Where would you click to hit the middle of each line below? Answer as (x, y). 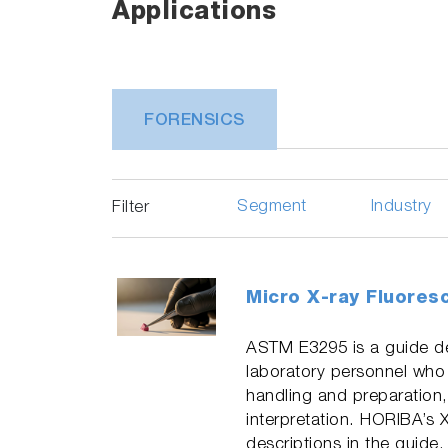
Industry (401, 208)
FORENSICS (194, 122)
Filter (130, 209)
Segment (272, 208)
